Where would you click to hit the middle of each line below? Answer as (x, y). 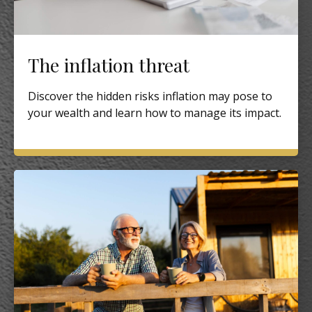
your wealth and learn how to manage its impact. (155, 112)
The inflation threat (109, 64)
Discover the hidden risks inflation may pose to (150, 96)
